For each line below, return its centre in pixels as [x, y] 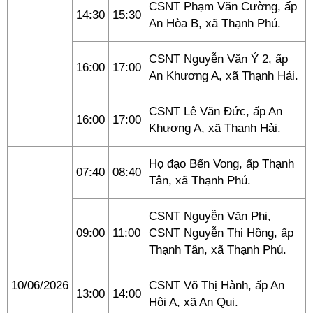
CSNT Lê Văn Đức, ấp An [216, 111]
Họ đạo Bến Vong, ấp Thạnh [221, 164]
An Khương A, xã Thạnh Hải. [224, 76]
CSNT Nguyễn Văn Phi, [210, 216]
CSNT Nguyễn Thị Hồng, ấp [221, 233]
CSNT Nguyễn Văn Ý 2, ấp [218, 59]
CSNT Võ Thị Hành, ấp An [217, 285]
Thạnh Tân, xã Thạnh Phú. [218, 250]
